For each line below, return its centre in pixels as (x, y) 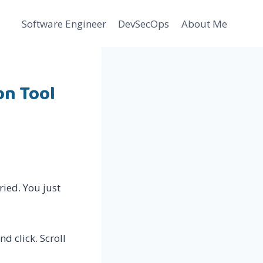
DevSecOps (144, 23)
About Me (204, 23)
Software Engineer (64, 23)
